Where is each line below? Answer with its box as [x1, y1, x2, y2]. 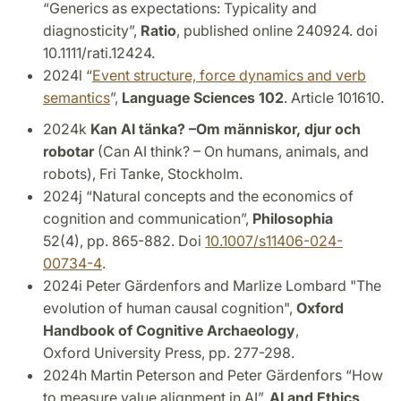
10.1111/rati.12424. [43, 44, 155, 63]
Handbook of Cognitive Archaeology [43, 320, 295, 339]
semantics [43, 89, 110, 107]
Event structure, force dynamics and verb [92, 66, 366, 85]
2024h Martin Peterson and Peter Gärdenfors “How [43, 365, 383, 384]
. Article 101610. [284, 89, 384, 107]
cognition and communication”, [43, 209, 252, 227]
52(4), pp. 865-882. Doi [43, 231, 205, 250]
